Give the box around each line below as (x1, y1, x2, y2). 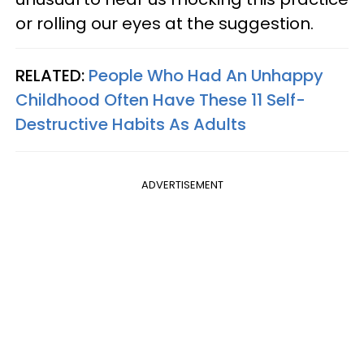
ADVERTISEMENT (141, 177, 223, 193)
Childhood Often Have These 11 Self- (15, 89, 305, 112)
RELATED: (15, 64, 89, 88)
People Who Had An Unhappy (89, 64, 323, 88)
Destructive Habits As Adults (15, 113, 246, 136)
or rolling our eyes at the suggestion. (15, 12, 314, 36)
